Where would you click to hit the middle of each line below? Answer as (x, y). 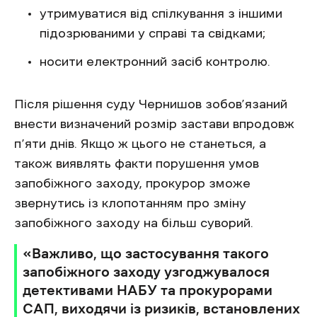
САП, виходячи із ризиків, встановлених (161, 309)
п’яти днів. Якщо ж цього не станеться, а (140, 144)
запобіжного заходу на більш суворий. (134, 223)
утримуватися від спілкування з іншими (161, 13)
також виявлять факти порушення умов (137, 163)
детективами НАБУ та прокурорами (148, 290)
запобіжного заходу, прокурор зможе (132, 183)
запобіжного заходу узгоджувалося (146, 272)
